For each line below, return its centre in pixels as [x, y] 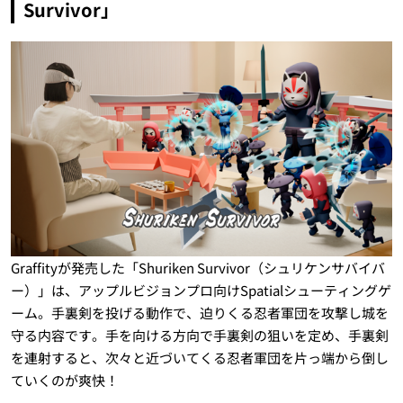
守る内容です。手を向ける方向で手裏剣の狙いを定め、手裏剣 [199, 336]
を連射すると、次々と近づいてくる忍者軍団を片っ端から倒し [199, 358]
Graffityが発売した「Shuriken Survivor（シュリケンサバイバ [197, 268]
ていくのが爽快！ [64, 381]
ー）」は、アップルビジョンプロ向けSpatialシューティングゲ [201, 291]
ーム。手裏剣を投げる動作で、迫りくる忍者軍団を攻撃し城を [199, 313]
